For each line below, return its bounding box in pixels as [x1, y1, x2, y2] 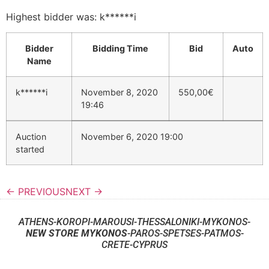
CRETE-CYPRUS [101, 239, 168, 251]
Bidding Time [92, 43, 148, 54]
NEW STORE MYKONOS [25, 228, 127, 240]
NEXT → [65, 186, 103, 198]
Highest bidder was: [6, 11, 100, 23]
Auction [16, 131, 46, 142]
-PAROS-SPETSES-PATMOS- [127, 228, 244, 240]
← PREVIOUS [6, 186, 65, 198]
